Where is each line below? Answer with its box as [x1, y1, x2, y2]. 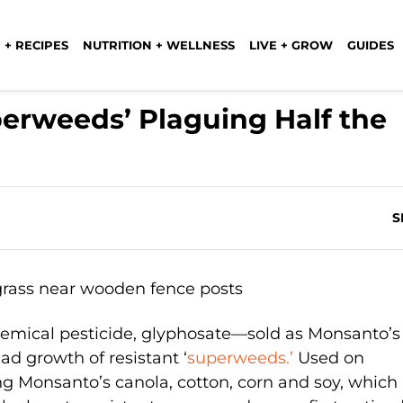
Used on [292, 347, 364, 368]
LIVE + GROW [249, 37, 333, 52]
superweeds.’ [186, 347, 293, 368]
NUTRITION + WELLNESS [83, 37, 235, 52]
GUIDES [347, 37, 394, 52]
